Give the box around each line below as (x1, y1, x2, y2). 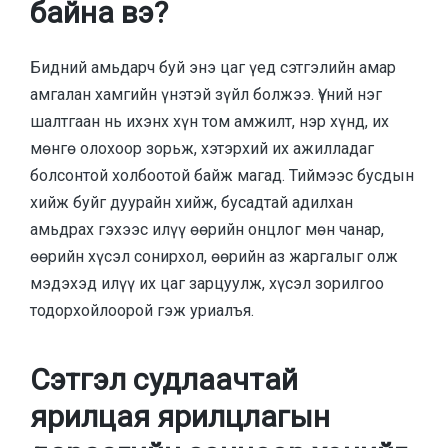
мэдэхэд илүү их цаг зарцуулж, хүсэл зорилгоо (30, 273, 384, 293)
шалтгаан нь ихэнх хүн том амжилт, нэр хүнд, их (30, 111, 389, 131)
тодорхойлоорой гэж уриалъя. (30, 300, 254, 320)
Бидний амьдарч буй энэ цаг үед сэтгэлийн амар (30, 57, 396, 77)
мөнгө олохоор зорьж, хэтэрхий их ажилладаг (30, 138, 374, 158)
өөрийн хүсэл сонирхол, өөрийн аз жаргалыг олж (30, 246, 398, 266)
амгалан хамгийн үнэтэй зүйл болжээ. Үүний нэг (30, 84, 382, 104)
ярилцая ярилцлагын (30, 399, 330, 435)
